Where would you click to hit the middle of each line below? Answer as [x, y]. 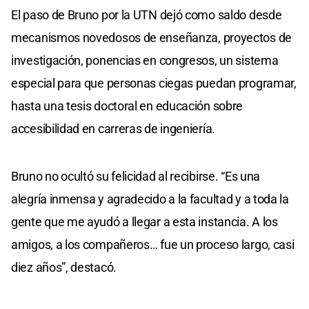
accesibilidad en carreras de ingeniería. [113, 128]
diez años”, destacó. [64, 267]
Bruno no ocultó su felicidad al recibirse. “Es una [136, 176]
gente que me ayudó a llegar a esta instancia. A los [144, 221]
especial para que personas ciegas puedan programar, [154, 83]
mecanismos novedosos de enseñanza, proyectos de [151, 37]
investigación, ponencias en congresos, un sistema [145, 60]
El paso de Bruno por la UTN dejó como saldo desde [147, 14]
